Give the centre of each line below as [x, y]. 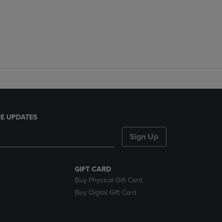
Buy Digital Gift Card [105, 193]
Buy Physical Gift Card [108, 180]
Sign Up [144, 137]
